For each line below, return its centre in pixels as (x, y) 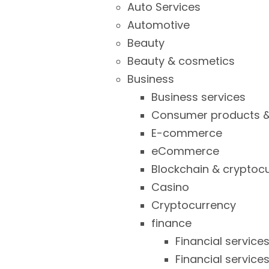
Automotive (159, 25)
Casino (170, 187)
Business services (198, 97)
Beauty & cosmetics (181, 61)
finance (171, 223)
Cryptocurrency (194, 205)
